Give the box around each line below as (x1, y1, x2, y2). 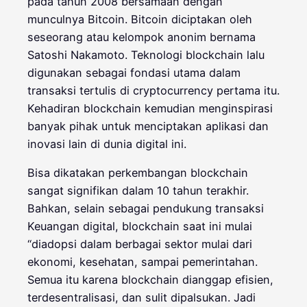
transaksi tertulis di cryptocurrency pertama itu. (27, 84, 280, 98)
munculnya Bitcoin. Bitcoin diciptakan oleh (27, 12, 252, 27)
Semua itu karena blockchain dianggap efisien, (27, 273, 273, 287)
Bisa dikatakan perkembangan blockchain (27, 166, 248, 180)
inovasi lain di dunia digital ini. (27, 137, 186, 151)
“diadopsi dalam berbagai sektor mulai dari (27, 237, 252, 251)
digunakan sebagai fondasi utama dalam (27, 66, 241, 80)
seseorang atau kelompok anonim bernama (27, 30, 256, 45)
